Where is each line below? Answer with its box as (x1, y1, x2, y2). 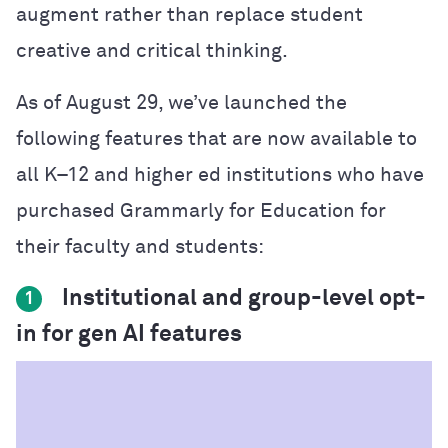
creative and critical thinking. (16, 40, 293, 61)
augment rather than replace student (16, 4, 363, 25)
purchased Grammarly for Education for (16, 200, 386, 221)
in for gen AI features (16, 322, 242, 346)
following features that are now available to (16, 128, 417, 149)
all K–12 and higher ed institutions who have (16, 164, 424, 185)
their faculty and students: (16, 236, 269, 257)
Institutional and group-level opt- (62, 286, 426, 310)
